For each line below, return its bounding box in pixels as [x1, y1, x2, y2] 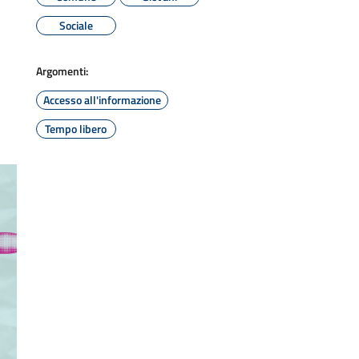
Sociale [58, 17, 93, 34]
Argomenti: [35, 63, 88, 79]
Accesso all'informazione [42, 91, 161, 108]
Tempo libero [45, 120, 107, 137]
